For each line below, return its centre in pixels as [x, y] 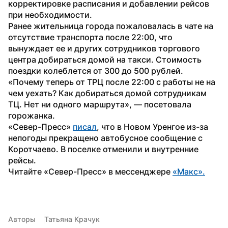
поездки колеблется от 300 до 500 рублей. [96, 70]
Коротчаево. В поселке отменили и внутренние [103, 149]
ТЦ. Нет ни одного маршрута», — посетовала [100, 104]
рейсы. [22, 160]
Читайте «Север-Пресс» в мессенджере [90, 171]
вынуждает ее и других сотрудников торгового [104, 48]
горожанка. [32, 115]
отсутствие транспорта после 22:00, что [90, 37]
